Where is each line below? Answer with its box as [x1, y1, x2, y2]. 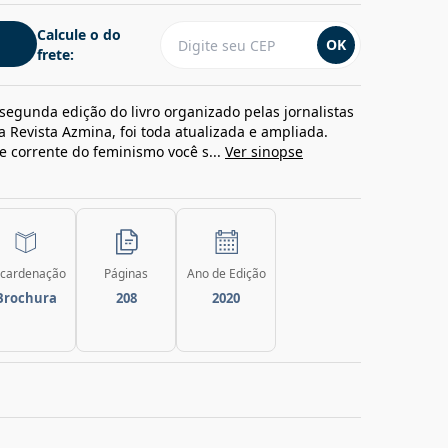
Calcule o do [37, 25, 121, 44]
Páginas [104, 265, 148, 282]
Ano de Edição [186, 265, 266, 282]
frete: [37, 45, 74, 64]
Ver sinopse [225, 142, 303, 161]
